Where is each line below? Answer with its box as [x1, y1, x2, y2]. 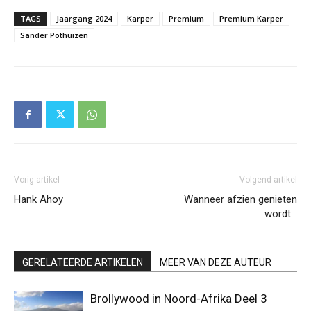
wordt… [264, 208, 297, 221]
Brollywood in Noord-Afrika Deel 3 [90, 292, 267, 306]
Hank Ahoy [14, 193, 63, 206]
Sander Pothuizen [20, 30, 88, 41]
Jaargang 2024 [56, 13, 112, 24]
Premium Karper [219, 13, 283, 24]
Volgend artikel [239, 175, 297, 185]
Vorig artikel [14, 175, 60, 185]
